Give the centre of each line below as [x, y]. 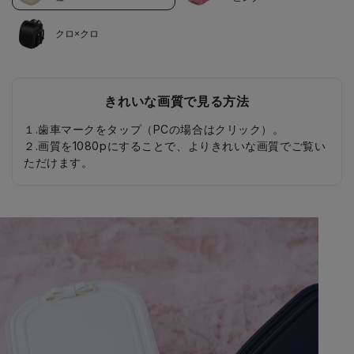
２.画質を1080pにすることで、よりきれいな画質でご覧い [175, 146]
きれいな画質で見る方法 [177, 102]
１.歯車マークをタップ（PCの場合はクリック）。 [154, 130]
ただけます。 [58, 163]
